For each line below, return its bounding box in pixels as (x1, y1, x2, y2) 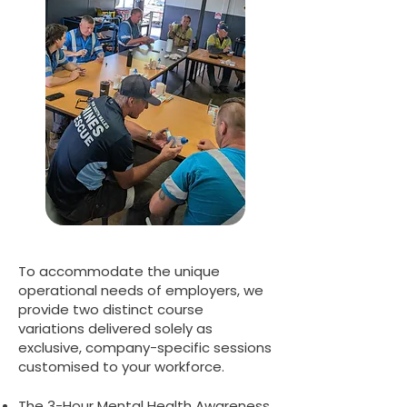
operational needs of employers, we (18, 281, 263, 300)
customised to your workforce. (18, 357, 224, 376)
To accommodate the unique (18, 262, 220, 281)
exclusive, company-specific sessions (18, 338, 272, 357)
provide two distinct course (18, 300, 203, 319)
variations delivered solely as (18, 319, 213, 338)
